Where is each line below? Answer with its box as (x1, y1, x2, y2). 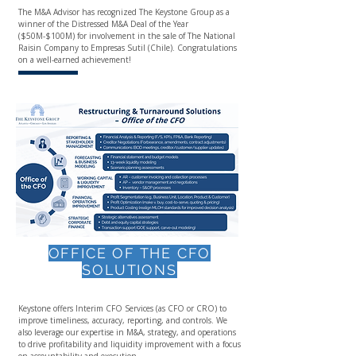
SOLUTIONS (82, 261, 177, 278)
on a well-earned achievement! (18, 54, 131, 65)
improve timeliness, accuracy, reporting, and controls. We (18, 315, 227, 326)
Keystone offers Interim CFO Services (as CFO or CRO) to (18, 303, 226, 314)
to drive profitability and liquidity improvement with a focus (18, 339, 241, 350)
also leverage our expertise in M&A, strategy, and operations (18, 327, 236, 338)
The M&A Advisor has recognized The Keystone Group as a (18, 6, 230, 17)
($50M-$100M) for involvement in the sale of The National (18, 30, 235, 41)
